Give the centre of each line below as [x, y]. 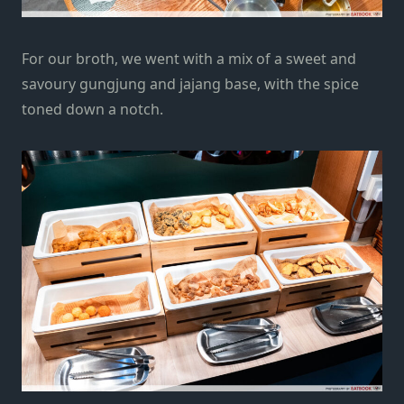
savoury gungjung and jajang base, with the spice [190, 84]
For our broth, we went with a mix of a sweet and [189, 59]
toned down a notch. [94, 110]
